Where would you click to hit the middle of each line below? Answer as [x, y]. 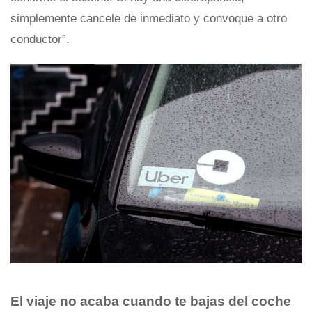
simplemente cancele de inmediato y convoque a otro [149, 18]
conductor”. [40, 39]
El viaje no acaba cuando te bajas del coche [151, 302]
